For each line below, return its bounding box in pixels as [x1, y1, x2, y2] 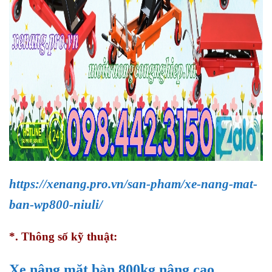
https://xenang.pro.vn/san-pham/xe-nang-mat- [9, 177, 257, 192]
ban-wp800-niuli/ [9, 197, 103, 212]
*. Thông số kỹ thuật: [9, 229, 117, 243]
